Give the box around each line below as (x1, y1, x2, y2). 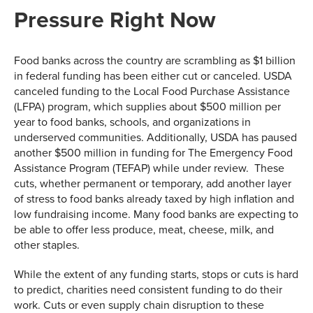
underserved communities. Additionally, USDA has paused (14, 129, 297, 145)
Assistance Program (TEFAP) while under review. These (14, 160, 284, 176)
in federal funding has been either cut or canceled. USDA (14, 68, 292, 84)
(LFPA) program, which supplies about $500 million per (14, 99, 281, 115)
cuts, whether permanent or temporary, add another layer (14, 175, 291, 191)
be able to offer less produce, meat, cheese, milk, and (14, 221, 274, 238)
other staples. (14, 237, 80, 253)
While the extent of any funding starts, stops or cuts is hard (14, 266, 298, 282)
